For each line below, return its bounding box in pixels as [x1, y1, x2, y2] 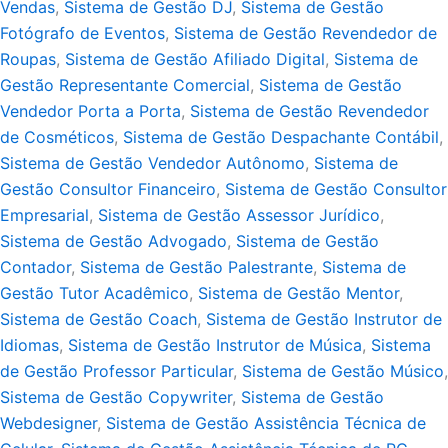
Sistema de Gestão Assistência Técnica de [106, 413, 426, 434]
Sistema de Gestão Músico [242, 361, 444, 382]
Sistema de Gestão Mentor [198, 283, 399, 304]
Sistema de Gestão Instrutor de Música [68, 335, 362, 356]
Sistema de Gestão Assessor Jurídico [98, 205, 380, 226]
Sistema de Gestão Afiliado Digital [65, 49, 325, 70]
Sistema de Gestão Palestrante [80, 257, 313, 278]
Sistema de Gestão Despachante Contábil [123, 127, 439, 148]
